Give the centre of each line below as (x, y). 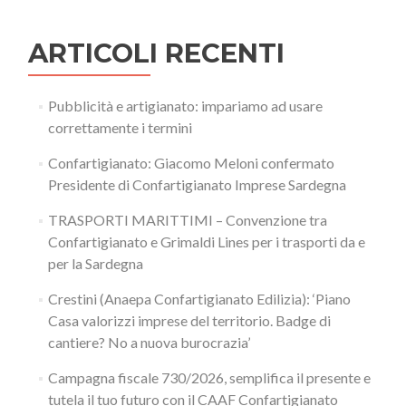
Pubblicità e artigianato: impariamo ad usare (185, 106)
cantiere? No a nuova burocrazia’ (149, 342)
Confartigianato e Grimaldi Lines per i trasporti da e (206, 242)
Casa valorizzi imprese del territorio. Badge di (189, 320)
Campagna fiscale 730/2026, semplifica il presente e (209, 377)
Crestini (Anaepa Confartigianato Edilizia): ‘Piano (199, 299)
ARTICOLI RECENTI (156, 53)
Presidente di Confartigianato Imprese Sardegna (197, 184)
